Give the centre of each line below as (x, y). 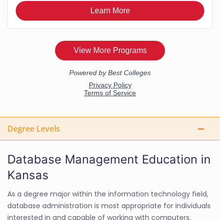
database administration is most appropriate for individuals (109, 206)
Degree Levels (34, 128)
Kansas (28, 175)
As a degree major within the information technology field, (108, 194)
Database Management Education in (109, 159)
